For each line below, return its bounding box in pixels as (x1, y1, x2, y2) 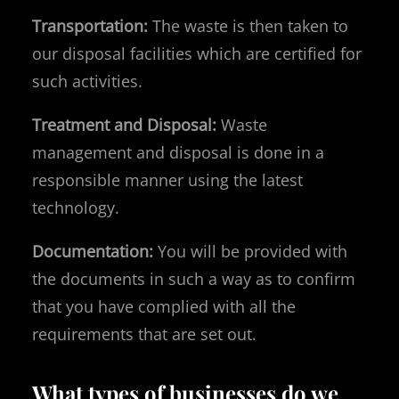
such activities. (32, 69, 142, 92)
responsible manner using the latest (32, 168, 303, 191)
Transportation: (32, 14, 148, 37)
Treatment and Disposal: (32, 113, 216, 135)
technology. (32, 196, 119, 218)
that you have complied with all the (32, 295, 296, 317)
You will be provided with (153, 240, 347, 262)
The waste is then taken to (148, 14, 348, 37)
